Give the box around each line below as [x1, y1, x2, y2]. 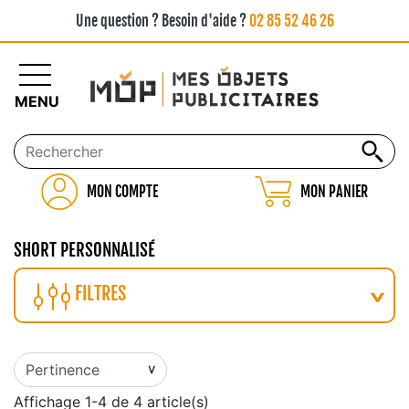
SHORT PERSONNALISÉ [14, 239, 155, 262]
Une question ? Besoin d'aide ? [75, 12, 249, 30]
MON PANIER [300, 183, 369, 201]
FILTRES [75, 282, 126, 306]
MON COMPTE [86, 183, 158, 201]
